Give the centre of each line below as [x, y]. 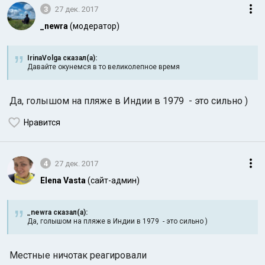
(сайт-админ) [114, 180]
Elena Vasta [63, 180]
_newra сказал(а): [57, 212]
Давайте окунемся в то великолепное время [104, 67]
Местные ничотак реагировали [77, 255]
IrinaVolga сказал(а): [62, 58]
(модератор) [95, 26]
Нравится [42, 122]
